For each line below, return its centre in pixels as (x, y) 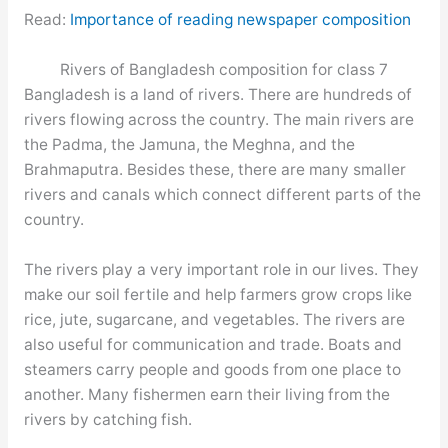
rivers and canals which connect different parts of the (222, 194)
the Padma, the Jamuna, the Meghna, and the (189, 144)
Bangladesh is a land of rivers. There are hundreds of (217, 94)
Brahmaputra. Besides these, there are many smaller (214, 169)
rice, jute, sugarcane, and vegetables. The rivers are (214, 319)
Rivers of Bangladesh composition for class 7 (224, 69)
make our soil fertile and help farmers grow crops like (217, 294)
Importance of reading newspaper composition (240, 19)
